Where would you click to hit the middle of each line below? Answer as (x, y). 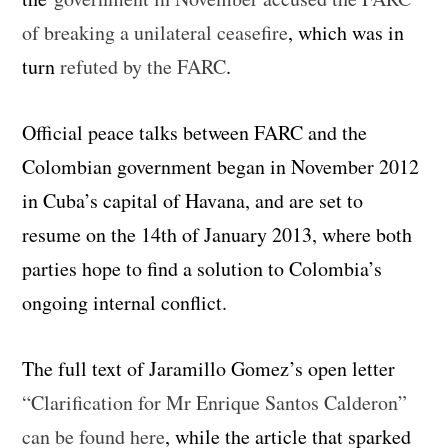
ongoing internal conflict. (125, 302)
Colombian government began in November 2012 (221, 166)
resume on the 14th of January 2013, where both (217, 234)
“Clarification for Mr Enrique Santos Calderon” (215, 402)
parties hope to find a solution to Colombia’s (202, 268)
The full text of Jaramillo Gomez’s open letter (209, 368)
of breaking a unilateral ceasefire (155, 32)
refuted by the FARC (141, 66)
